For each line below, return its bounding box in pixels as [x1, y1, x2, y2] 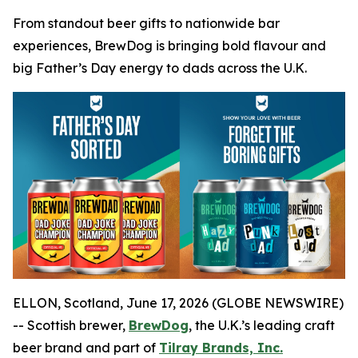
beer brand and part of [13, 340, 159, 356]
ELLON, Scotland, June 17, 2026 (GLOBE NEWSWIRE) [13, 295, 344, 312]
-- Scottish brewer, [13, 317, 129, 334]
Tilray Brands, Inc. [159, 340, 283, 356]
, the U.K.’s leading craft [189, 317, 335, 334]
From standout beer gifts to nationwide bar [13, 15, 280, 31]
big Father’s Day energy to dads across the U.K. [13, 60, 307, 76]
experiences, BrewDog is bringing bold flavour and [13, 38, 326, 54]
